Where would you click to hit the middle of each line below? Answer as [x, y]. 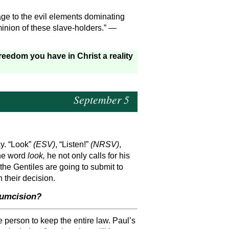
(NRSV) [105, 145]
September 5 [101, 99]
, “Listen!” [73, 145]
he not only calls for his [88, 156]
